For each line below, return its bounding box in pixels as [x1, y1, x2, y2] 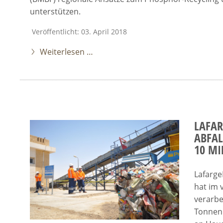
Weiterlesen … [40, 46, 93, 57]
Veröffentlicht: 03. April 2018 [32, 27, 127, 36]
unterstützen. [30, 6, 81, 17]
